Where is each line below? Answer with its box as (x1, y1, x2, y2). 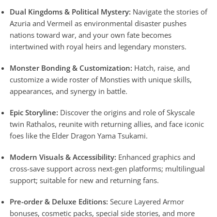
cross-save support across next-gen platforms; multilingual (10, 163, 205, 173)
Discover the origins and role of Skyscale (58, 107, 195, 117)
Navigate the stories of (131, 6, 207, 16)
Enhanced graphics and (116, 152, 195, 162)
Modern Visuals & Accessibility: (10, 152, 116, 162)
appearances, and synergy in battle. (10, 86, 127, 96)
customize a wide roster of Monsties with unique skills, (10, 74, 192, 84)
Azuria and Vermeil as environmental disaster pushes (10, 18, 186, 28)
